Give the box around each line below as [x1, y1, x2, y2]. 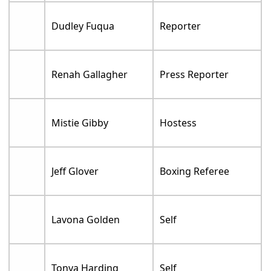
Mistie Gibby [51, 116, 109, 130]
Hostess [160, 116, 197, 130]
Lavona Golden [51, 213, 120, 227]
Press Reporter [160, 68, 229, 82]
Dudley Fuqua [51, 19, 115, 33]
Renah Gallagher [51, 68, 128, 82]
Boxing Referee [160, 165, 230, 178]
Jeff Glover [51, 165, 99, 178]
